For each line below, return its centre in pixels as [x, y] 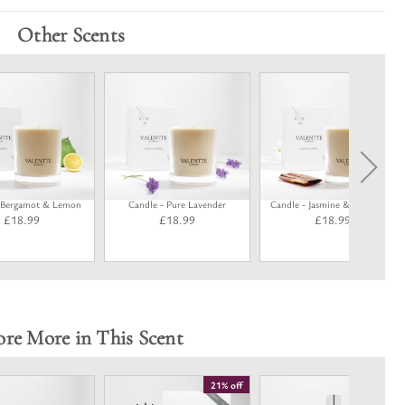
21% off [226, 385]
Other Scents [71, 35]
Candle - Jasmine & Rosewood [333, 204]
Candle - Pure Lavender [177, 204]
